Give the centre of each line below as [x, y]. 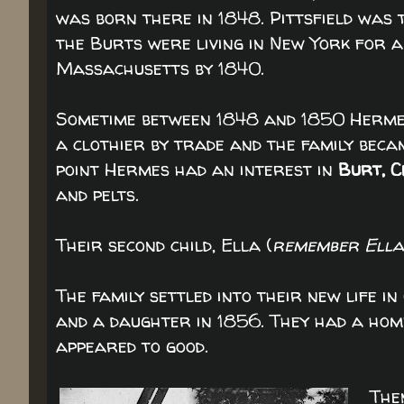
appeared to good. [132, 346]
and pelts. [97, 194]
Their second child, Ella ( [164, 245]
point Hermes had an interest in [197, 169]
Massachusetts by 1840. [160, 68]
